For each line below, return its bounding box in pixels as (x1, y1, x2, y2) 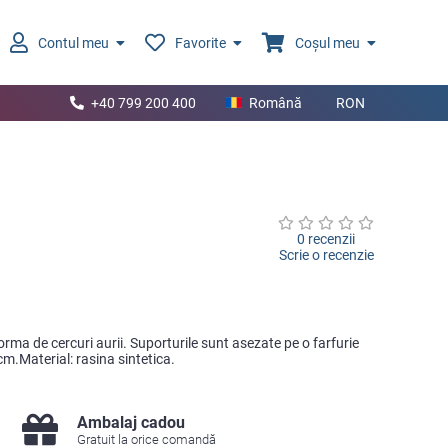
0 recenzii (297, 231, 356, 247)
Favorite (175, 34, 226, 51)
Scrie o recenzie (278, 247, 374, 263)
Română (249, 95, 302, 111)
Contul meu (38, 34, 109, 51)
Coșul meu (295, 34, 360, 51)
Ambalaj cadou (77, 413, 186, 432)
